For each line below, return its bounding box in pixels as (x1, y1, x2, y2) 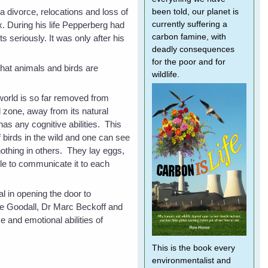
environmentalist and (151, 256, 231, 265)
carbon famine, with (151, 32, 226, 41)
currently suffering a (151, 20, 227, 29)
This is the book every (151, 243, 235, 252)
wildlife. (151, 70, 179, 79)
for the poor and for (151, 57, 226, 66)
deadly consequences (151, 45, 234, 54)
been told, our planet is (151, 7, 239, 16)
